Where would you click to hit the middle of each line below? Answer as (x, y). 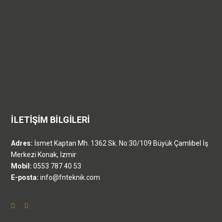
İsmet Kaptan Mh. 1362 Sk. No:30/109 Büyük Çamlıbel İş (121, 143)
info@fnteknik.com (70, 177)
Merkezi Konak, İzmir (44, 154)
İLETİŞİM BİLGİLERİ (51, 119)
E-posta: (25, 177)
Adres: (22, 143)
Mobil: (22, 166)
